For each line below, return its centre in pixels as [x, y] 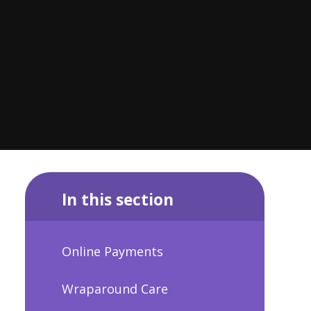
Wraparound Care [115, 288]
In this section [117, 199]
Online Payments [112, 252]
